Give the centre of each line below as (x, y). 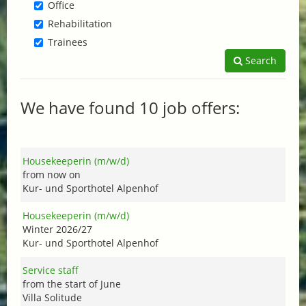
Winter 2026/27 (57, 229)
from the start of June (72, 283)
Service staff (51, 270)
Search (260, 60)
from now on (52, 174)
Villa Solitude (52, 297)
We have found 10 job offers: (130, 107)
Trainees (68, 42)
